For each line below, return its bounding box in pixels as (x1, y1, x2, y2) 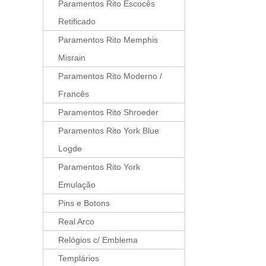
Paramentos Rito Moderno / (58, 71, 162, 81)
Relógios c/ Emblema (58, 235, 138, 245)
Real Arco (58, 217, 94, 226)
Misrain (58, 53, 85, 62)
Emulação (58, 180, 96, 189)
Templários (58, 254, 99, 263)
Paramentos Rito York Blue (58, 126, 159, 135)
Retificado (58, 17, 96, 26)
